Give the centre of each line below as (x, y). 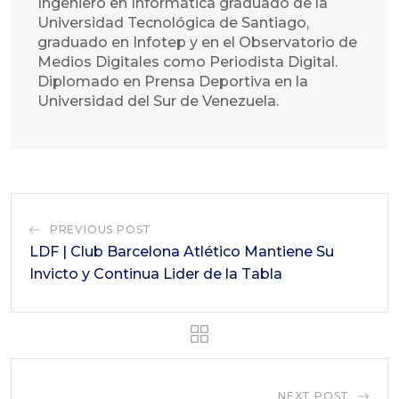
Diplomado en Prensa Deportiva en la (173, 81)
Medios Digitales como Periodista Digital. (187, 61)
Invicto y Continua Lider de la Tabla (156, 273)
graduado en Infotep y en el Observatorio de (197, 42)
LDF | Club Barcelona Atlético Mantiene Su (182, 251)
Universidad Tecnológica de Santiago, (173, 22)
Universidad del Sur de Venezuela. (158, 101)
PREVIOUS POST (101, 229)
